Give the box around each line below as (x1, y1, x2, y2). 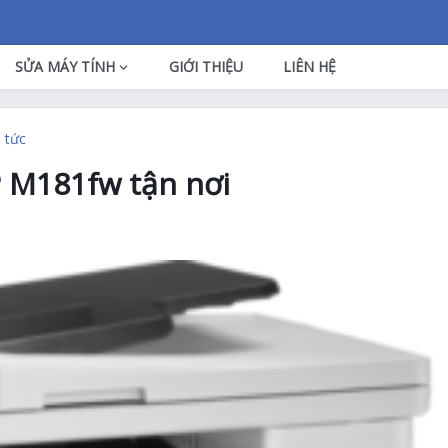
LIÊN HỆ (283, 57, 336, 76)
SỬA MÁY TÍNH (15, 57, 115, 76)
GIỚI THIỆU (169, 57, 243, 76)
